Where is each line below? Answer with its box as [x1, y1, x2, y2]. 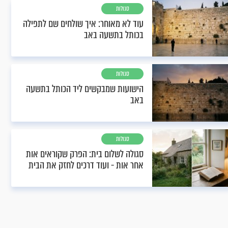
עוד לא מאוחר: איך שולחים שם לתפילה [23, 16, 144, 31]
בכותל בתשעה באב [84, 27, 144, 42]
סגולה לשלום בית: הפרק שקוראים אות [26, 147, 144, 161]
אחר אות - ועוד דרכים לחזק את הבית [28, 158, 144, 173]
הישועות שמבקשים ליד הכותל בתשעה [26, 81, 144, 96]
